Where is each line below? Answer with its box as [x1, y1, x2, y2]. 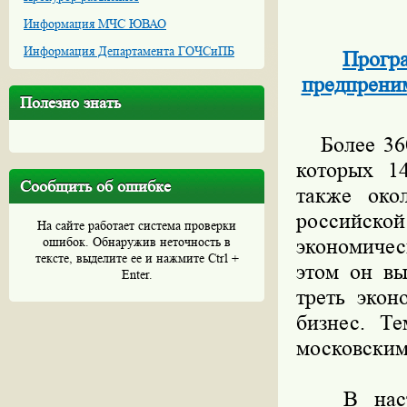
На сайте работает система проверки [37, 218, 236, 233]
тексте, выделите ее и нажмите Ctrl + [35, 251, 239, 265]
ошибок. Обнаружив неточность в [43, 234, 231, 249]
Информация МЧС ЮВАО [24, 16, 166, 31]
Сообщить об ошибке [20, 177, 171, 195]
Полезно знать [20, 94, 121, 112]
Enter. [121, 267, 153, 282]
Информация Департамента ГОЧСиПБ [24, 44, 234, 58]
